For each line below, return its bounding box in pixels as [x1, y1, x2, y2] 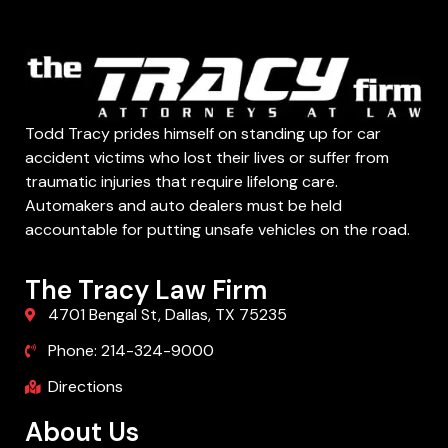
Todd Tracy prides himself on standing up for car [25, 123, 381, 145]
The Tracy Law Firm [25, 272, 267, 307]
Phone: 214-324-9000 [47, 339, 214, 361]
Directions [47, 375, 123, 397]
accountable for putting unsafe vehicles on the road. [25, 219, 410, 241]
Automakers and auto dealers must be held [25, 195, 342, 217]
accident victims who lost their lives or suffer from [25, 147, 389, 169]
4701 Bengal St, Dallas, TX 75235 [47, 303, 287, 325]
